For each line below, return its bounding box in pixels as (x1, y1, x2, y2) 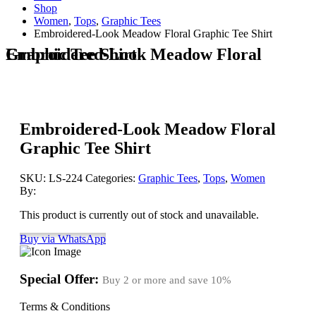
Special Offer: (20, 272, 102, 287)
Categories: (85, 172, 138, 185)
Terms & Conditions (20, 300, 110, 312)
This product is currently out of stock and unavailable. (20, 209, 259, 221)
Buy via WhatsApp (20, 233, 106, 245)
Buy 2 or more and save (102, 274, 211, 286)
